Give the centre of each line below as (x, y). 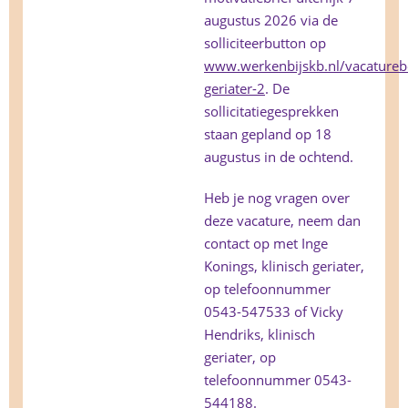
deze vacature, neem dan (282, 221)
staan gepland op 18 (268, 134)
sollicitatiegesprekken (271, 112)
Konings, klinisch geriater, (284, 266)
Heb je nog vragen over (277, 198)
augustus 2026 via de (271, 20)
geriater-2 (235, 89)
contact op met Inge (266, 244)
